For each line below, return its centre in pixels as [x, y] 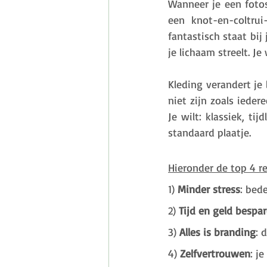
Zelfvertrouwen [215, 253]
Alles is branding [218, 232]
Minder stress [209, 189]
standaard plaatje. [211, 132]
